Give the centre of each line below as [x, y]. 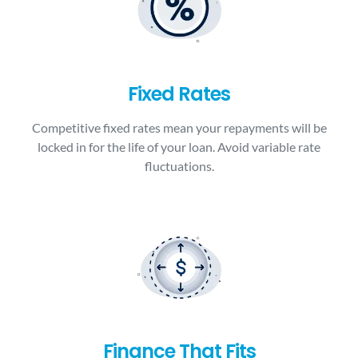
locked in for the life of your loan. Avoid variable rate [179, 147]
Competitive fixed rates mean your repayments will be [179, 127]
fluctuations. [179, 166]
